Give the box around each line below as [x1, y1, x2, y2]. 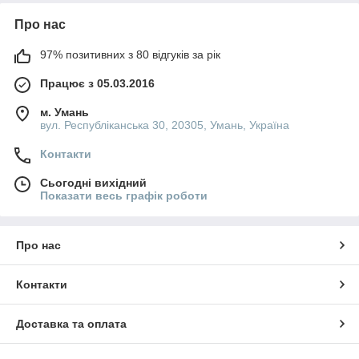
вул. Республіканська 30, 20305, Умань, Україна [40, 118, 289, 131]
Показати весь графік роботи [40, 188, 208, 202]
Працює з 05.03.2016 [40, 76, 155, 90]
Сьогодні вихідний [40, 175, 147, 189]
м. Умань [40, 105, 89, 119]
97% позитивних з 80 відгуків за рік [40, 47, 220, 61]
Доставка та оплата [16, 317, 127, 330]
